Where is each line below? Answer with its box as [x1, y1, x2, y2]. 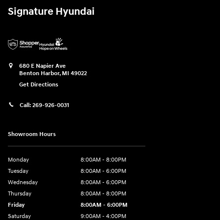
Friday [8, 201, 25, 209]
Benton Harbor [19, 69, 59, 77]
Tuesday [8, 167, 28, 175]
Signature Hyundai [8, 5, 95, 18]
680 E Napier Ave [19, 62, 66, 70]
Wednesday [8, 179, 38, 187]
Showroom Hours [8, 131, 56, 138]
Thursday [8, 190, 31, 198]
